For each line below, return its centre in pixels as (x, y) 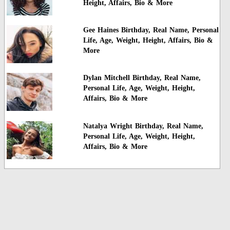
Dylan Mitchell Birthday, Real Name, (142, 78)
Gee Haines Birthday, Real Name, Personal (151, 30)
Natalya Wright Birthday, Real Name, (143, 126)
